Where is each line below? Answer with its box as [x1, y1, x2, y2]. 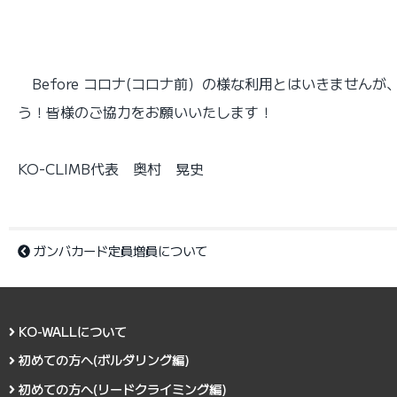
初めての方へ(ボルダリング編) [15, 350, 191, 370]
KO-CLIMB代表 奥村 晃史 [18, 157, 204, 179]
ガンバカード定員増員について [30, 240, 208, 260]
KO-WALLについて [15, 321, 128, 340]
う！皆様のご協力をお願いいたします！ [18, 100, 273, 122]
